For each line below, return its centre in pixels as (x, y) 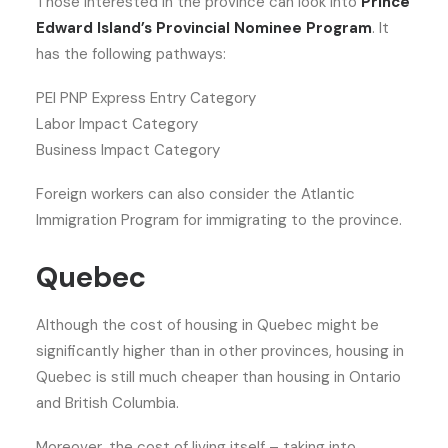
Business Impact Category (130, 150)
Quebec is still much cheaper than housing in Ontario (218, 377)
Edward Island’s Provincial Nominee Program (204, 28)
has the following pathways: (133, 54)
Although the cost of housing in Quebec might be (207, 325)
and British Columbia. (109, 403)
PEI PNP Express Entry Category (148, 98)
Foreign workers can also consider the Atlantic (195, 194)
